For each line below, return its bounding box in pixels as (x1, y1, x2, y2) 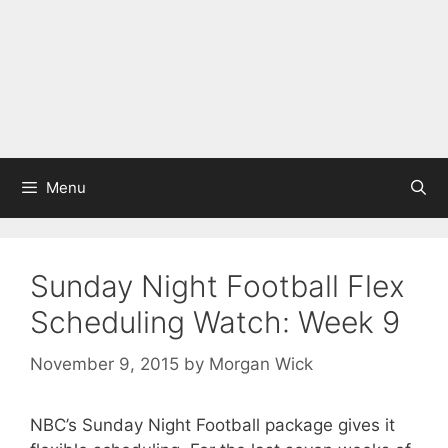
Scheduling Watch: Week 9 (30, 304, 400, 340)
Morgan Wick (209, 353, 313, 374)
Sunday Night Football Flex (30, 268, 405, 304)
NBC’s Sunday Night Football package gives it (30, 414, 395, 435)
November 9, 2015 (30, 353, 179, 374)
